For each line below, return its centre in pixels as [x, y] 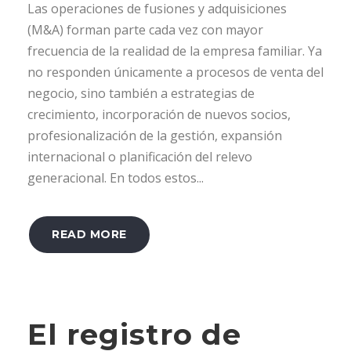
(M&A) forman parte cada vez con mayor [145, 29]
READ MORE [89, 234]
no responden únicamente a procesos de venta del [175, 72]
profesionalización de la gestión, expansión [155, 135]
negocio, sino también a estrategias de [141, 93]
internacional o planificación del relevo [140, 156]
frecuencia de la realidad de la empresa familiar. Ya [175, 51]
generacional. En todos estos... [116, 177]
